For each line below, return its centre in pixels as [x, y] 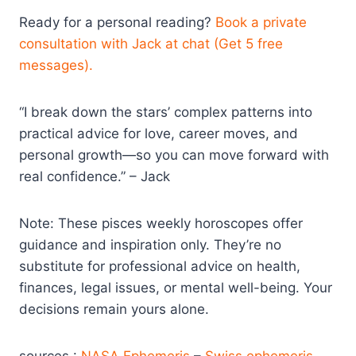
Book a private [261, 23]
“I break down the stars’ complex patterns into [166, 112]
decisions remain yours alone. [114, 310]
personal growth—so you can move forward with [174, 155]
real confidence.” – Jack [95, 177]
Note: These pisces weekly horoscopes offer [161, 224]
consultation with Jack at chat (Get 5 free [151, 44]
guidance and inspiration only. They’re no [150, 245]
